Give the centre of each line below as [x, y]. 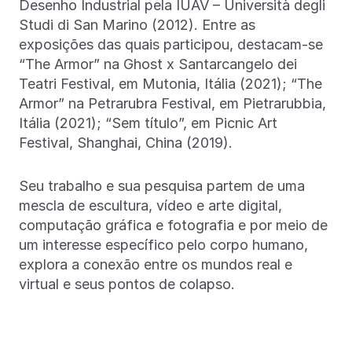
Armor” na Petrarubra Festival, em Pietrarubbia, [172, 103]
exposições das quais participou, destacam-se [171, 44]
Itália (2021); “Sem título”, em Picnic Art [148, 123]
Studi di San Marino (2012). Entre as [137, 24]
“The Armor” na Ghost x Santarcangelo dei [158, 64]
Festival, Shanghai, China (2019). [126, 142]
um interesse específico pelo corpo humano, [163, 244]
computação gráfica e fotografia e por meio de [173, 225]
